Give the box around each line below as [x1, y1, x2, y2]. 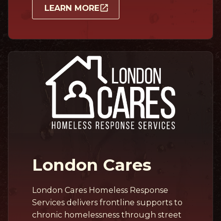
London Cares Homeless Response [32, 185, 168, 195]
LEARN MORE [44, 2, 99, 13]
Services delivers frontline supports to [32, 197, 183, 208]
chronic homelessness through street [32, 210, 182, 220]
